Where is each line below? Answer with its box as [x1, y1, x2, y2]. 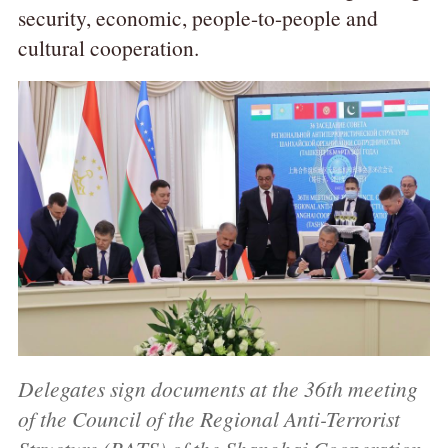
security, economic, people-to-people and [17, 3, 378, 33]
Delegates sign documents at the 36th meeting [17, 373, 418, 403]
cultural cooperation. [17, 33, 199, 63]
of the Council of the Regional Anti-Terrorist [17, 403, 400, 433]
